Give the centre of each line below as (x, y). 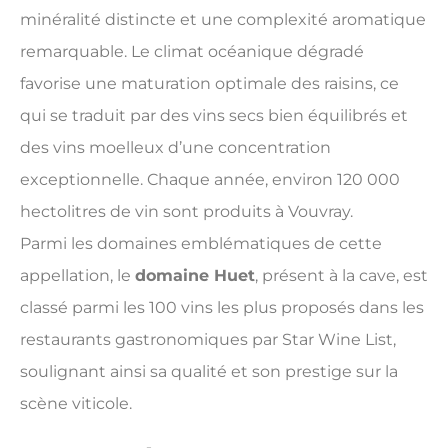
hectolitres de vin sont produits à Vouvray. (186, 212)
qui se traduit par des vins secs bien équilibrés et (214, 116)
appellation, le (77, 276)
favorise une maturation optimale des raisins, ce (209, 84)
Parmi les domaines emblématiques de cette (201, 244)
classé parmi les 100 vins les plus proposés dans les (222, 308)
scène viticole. (76, 404)
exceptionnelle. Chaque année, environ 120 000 (210, 180)
